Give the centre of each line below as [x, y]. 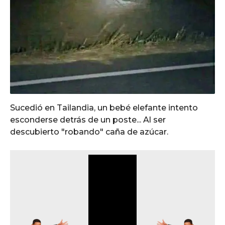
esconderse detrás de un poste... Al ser [88, 120]
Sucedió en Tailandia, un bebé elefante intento [104, 108]
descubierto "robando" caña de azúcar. [89, 132]
